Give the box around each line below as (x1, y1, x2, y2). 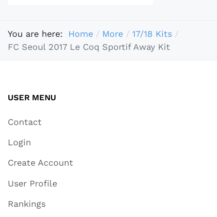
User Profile (8, 178, 57, 188)
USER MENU (8, 92, 56, 102)
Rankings (8, 199, 46, 209)
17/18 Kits (132, 29, 172, 39)
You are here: (8, 29, 68, 39)
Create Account (8, 157, 73, 168)
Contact (8, 116, 42, 127)
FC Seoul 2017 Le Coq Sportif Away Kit (8, 42, 170, 52)
